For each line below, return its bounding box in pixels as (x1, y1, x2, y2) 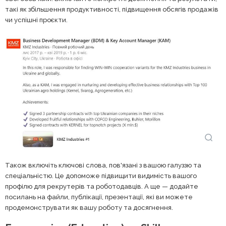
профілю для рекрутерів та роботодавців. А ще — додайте (5, 183, 198, 191)
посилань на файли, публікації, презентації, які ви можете (5, 193, 193, 201)
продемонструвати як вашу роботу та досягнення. (5, 204, 173, 212)
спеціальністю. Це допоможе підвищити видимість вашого (5, 172, 197, 180)
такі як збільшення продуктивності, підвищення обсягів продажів (5, 6, 218, 14)
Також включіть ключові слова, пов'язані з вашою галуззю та (5, 161, 201, 169)
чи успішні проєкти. (5, 16, 68, 24)
